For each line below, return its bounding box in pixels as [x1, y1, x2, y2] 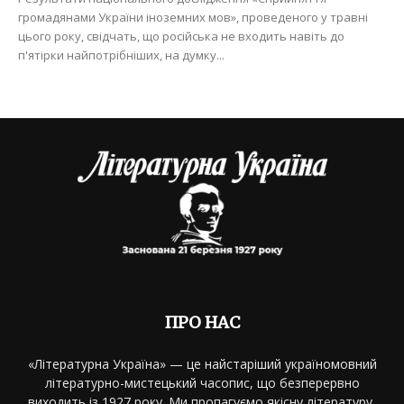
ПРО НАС [164, 311, 240, 333]
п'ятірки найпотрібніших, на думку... [18, 47, 225, 64]
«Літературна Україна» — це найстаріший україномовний [27, 354, 377, 372]
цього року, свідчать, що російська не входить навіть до [18, 28, 344, 45]
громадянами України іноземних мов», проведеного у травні [18, 9, 368, 26]
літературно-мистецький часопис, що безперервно [44, 373, 360, 391]
